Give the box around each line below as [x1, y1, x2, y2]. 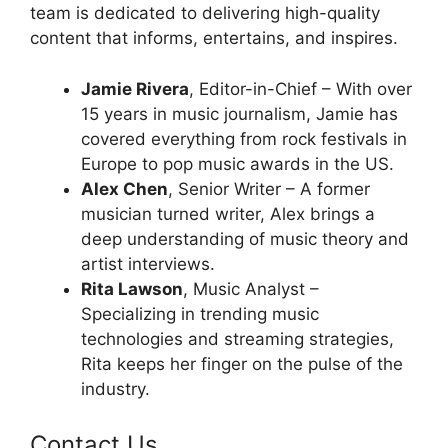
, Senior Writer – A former [168, 178, 370, 199]
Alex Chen [81, 178, 168, 199]
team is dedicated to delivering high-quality [30, 3, 380, 23]
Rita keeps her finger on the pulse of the [81, 353, 403, 374]
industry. [81, 378, 150, 399]
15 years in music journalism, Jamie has [81, 103, 398, 124]
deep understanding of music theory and [81, 228, 409, 249]
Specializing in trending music [81, 303, 319, 324]
